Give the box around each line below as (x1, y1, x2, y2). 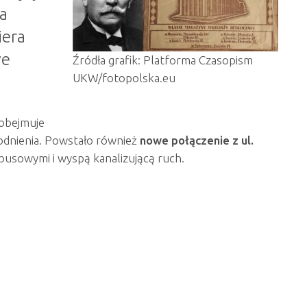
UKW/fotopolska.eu (73, 71, 175, 84)
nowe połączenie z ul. (140, 134, 254, 147)
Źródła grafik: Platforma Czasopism (73, 53, 253, 66)
